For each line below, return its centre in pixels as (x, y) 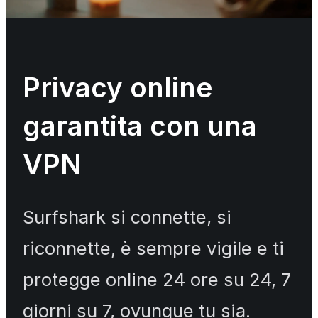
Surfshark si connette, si (127, 216)
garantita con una (140, 126)
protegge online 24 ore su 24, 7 (157, 279)
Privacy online (118, 88)
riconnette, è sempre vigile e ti (153, 248)
